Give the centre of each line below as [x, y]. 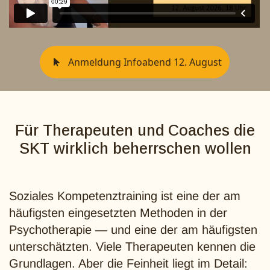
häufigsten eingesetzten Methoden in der [118, 213]
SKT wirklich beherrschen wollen [135, 148]
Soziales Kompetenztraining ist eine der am [125, 196]
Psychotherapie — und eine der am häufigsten [133, 230]
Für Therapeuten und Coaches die [135, 130]
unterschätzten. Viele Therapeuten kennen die [132, 246]
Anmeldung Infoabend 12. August [143, 62]
